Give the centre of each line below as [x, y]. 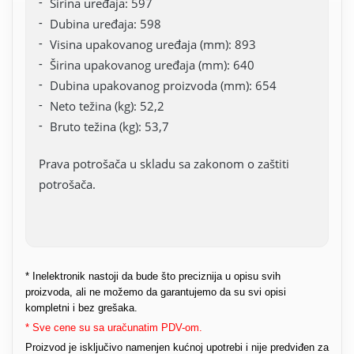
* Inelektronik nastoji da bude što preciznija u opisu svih [153, 276]
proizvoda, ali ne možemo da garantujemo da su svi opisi [156, 292]
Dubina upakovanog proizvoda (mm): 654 [163, 85]
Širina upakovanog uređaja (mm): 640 [152, 64]
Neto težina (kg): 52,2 [107, 105]
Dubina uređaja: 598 [105, 23]
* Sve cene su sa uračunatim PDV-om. [114, 327]
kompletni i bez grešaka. [81, 307]
